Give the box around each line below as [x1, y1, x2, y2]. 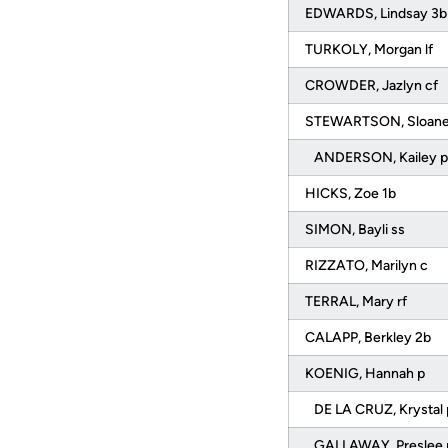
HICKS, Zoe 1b [305, 185, 399, 202]
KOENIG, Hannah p [305, 365, 428, 382]
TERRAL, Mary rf [305, 293, 410, 310]
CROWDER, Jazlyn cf [305, 77, 441, 94]
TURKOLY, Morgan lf [305, 41, 436, 58]
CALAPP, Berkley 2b [305, 329, 434, 346]
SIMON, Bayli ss [305, 221, 408, 238]
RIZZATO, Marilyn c [305, 257, 431, 274]
